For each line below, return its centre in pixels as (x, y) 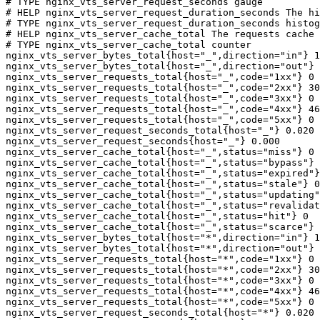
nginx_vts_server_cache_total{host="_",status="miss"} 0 (160, 152)
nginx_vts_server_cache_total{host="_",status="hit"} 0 (157, 216)
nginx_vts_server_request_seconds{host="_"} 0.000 (143, 141)
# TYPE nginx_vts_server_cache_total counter (129, 45)
